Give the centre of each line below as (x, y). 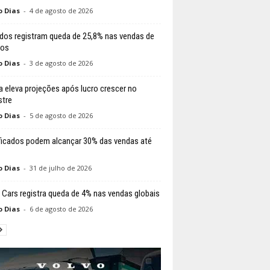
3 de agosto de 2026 (61, 63)
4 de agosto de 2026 (61, 11)
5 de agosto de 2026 (61, 116)
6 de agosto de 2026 (61, 209)
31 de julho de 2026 (60, 168)
